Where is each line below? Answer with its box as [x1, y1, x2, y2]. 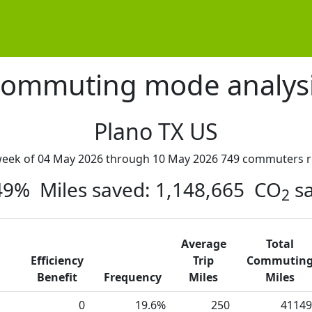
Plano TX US [94, 116, 218, 147]
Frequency [103, 270, 162, 286]
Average [180, 236, 226, 252]
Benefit [37, 270, 77, 286]
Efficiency [31, 253, 84, 269]
